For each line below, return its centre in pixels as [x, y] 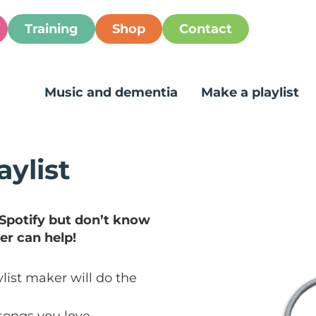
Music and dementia [111, 92]
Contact [206, 29]
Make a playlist [250, 92]
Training [51, 29]
